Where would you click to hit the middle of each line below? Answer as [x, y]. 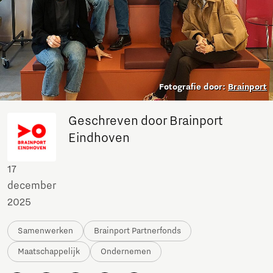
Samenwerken [45, 231]
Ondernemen [126, 252]
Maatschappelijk [49, 252]
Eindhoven [99, 139]
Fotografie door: [193, 87]
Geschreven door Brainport [146, 122]
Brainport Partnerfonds [137, 231]
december [32, 186]
